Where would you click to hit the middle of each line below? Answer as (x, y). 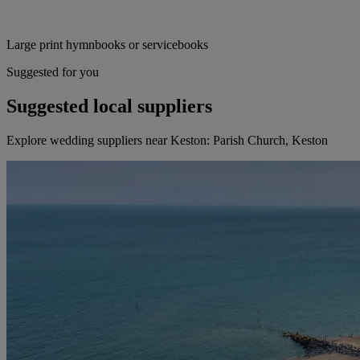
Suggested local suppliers (109, 106)
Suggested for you (53, 72)
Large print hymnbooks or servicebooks (107, 45)
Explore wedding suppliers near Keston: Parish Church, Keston (167, 141)
